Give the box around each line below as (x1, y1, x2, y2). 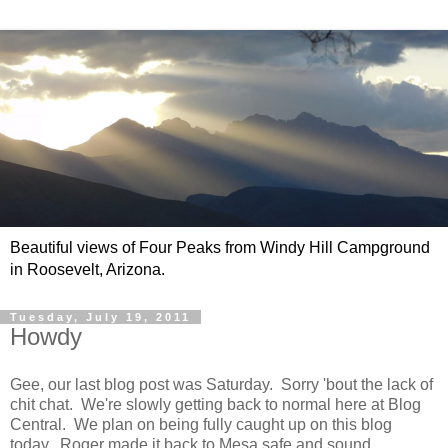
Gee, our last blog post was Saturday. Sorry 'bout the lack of (10, 375, 433, 393)
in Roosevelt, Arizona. (10, 261, 165, 279)
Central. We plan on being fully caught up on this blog (10, 415, 392, 433)
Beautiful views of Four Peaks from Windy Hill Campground (10, 239, 430, 257)
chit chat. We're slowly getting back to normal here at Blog (10, 395, 421, 413)
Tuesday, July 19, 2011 (10, 311, 191, 324)
